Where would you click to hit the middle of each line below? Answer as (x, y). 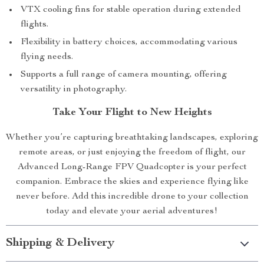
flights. (34, 25)
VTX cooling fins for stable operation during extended (131, 10)
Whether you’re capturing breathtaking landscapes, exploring (132, 138)
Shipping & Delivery (60, 244)
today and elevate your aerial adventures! (132, 212)
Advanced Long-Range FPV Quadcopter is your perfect (132, 168)
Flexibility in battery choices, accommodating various (129, 43)
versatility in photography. (74, 90)
